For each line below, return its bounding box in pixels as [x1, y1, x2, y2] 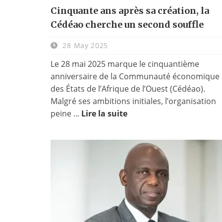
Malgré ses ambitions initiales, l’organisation [51, 95, 216, 107]
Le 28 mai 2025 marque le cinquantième [51, 58, 199, 69]
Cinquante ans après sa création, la [51, 4, 209, 16]
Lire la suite [81, 108, 127, 119]
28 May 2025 [60, 40, 109, 50]
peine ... [51, 108, 81, 119]
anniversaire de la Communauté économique [51, 70, 220, 82]
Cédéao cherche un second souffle [51, 18, 204, 30]
